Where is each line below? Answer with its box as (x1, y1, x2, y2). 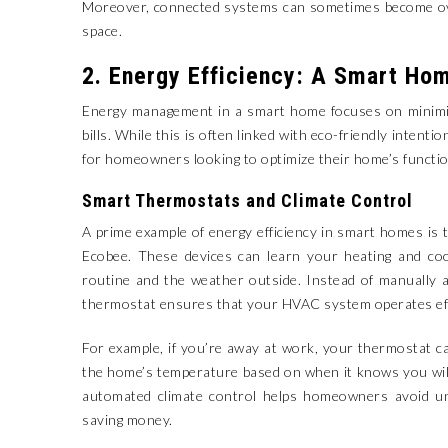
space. (82, 22, 122, 39)
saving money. (82, 411, 173, 428)
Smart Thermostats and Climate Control (82, 190, 413, 211)
